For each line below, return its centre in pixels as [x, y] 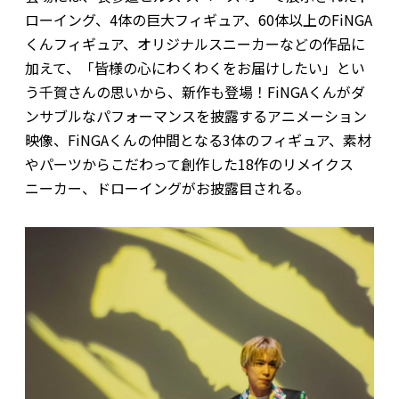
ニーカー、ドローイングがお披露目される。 [167, 187]
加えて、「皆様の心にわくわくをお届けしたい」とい [195, 67]
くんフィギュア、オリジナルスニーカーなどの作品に [195, 43]
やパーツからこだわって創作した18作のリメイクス [189, 163]
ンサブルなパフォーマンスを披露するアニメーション [195, 115]
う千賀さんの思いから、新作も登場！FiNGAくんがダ [195, 91]
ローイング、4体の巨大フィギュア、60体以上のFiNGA [198, 19]
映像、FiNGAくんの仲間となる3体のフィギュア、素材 [198, 139]
